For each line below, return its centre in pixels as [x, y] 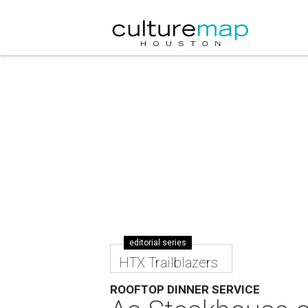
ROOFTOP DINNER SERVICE [185, 289]
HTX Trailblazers [169, 263]
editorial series [158, 243]
